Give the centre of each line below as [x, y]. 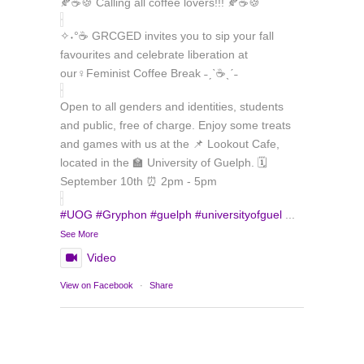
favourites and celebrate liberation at [154, 54]
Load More [110, 269]
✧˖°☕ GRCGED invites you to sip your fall [167, 35]
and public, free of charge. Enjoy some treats [175, 125]
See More [79, 234]
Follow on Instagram [232, 269]
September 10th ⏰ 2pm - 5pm [139, 181]
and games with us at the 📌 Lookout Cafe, [170, 143]
